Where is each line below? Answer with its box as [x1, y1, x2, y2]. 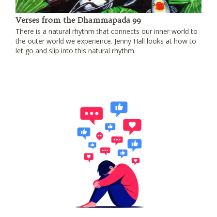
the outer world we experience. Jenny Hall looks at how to [15, 36, 196, 46]
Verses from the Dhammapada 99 [15, 15, 141, 25]
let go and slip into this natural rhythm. [15, 46, 136, 55]
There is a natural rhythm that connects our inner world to [15, 27, 198, 36]
